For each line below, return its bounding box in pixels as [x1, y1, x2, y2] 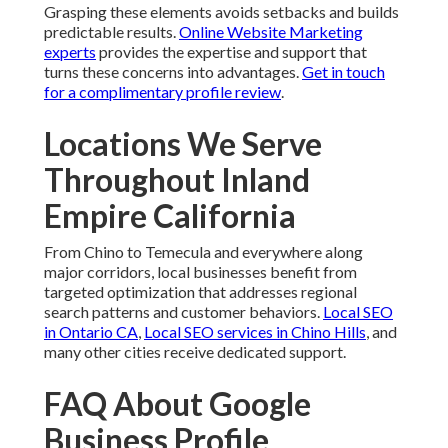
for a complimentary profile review [44, 82, 281, 102]
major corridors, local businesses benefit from [44, 262, 357, 282]
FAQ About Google [44, 384, 311, 424]
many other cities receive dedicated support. [44, 342, 346, 362]
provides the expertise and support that [96, 42, 367, 62]
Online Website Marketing [179, 22, 363, 42]
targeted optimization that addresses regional [44, 282, 357, 302]
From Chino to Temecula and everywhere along [44, 242, 363, 262]
